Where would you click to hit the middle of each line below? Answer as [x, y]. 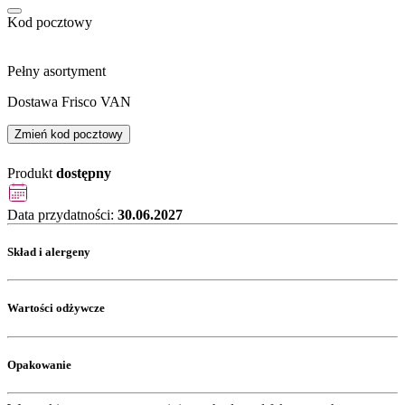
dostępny [84, 173]
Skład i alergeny [49, 252]
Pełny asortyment [57, 71]
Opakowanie [39, 364]
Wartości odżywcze [56, 308]
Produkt [32, 173]
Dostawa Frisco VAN [69, 101]
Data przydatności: [62, 214]
